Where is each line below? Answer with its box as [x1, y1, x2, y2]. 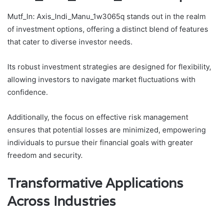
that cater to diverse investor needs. [7, 37, 132, 46]
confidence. [7, 87, 48, 97]
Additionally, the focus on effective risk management [7, 112, 188, 122]
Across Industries [7, 192, 116, 210]
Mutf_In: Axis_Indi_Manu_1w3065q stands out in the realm [7, 11, 206, 21]
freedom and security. [7, 150, 83, 160]
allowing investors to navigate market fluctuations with [7, 74, 196, 84]
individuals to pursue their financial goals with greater [7, 137, 193, 147]
